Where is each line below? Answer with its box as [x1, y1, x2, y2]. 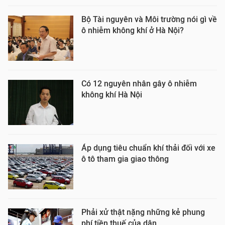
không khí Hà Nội [81, 90, 142, 99]
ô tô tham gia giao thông [81, 154, 169, 164]
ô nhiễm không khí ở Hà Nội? [81, 26, 184, 35]
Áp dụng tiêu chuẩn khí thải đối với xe [81, 143, 215, 153]
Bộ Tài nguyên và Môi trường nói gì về [81, 15, 217, 24]
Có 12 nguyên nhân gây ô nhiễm [81, 79, 197, 88]
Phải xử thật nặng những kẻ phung [81, 207, 205, 217]
